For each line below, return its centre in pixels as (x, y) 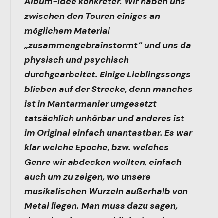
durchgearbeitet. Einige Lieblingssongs (107, 74)
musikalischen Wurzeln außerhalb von (106, 191)
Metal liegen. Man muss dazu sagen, (101, 206)
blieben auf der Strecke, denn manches (108, 89)
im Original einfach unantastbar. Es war (108, 133)
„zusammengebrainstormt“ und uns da (108, 45)
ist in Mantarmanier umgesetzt (90, 103)
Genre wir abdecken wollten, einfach (103, 162)
